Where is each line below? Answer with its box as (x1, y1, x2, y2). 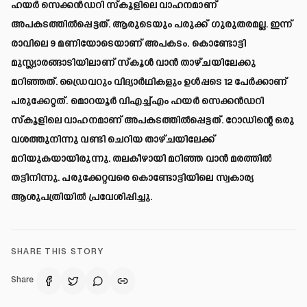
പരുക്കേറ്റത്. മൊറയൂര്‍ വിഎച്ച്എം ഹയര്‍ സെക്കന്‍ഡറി (11, 95, 265, 108)
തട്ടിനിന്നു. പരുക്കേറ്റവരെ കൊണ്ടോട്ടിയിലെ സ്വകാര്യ (11, 172, 254, 184)
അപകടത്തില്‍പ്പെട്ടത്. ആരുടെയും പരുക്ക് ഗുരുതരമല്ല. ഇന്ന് (11, 19, 293, 31)
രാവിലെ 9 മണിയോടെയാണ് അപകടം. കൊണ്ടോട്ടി (11, 38, 246, 50)
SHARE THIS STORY (11, 247, 103, 257)
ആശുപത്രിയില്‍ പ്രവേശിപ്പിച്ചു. (11, 191, 153, 204)
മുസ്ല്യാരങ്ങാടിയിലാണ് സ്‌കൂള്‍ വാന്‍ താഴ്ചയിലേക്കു (11, 57, 256, 69)
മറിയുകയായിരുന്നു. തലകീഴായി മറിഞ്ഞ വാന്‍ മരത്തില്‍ (11, 153, 272, 165)
